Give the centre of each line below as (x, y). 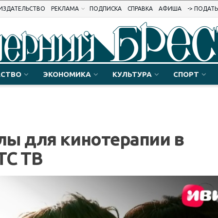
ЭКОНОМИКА (67, 74)
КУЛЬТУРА (132, 74)
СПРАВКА (140, 9)
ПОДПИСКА (106, 9)
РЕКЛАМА (65, 9)
